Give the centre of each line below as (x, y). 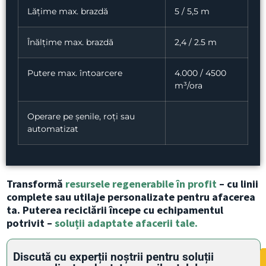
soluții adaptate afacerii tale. (126, 223)
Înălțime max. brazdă (70, 42)
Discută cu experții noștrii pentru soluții (113, 257)
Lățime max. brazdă (68, 11)
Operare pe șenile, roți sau (81, 116)
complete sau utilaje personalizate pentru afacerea (131, 197)
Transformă (36, 183)
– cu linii (237, 183)
